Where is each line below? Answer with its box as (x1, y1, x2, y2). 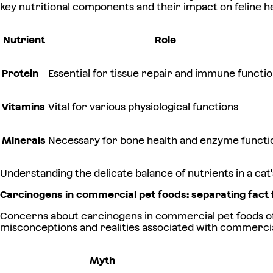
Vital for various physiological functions (48, 101, 238, 113)
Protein (2, 68, 38, 80)
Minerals (2, 135, 46, 147)
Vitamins (2, 101, 45, 113)
